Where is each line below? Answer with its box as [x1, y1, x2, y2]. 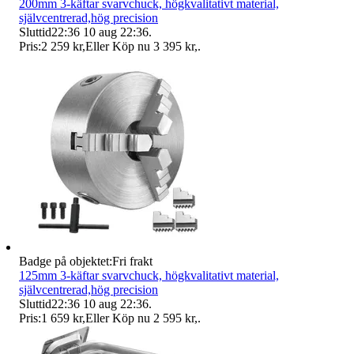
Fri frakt [112, 254, 153, 268]
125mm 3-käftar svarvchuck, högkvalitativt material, [19, 268, 279, 282]
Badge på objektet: [19, 254, 112, 268]
